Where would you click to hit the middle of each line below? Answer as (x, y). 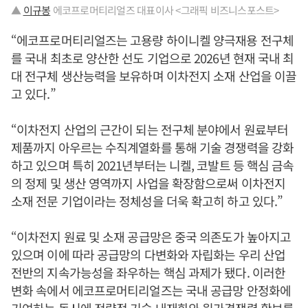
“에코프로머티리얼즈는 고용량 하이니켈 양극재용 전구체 (152, 40)
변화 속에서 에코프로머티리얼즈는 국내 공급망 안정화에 (151, 290)
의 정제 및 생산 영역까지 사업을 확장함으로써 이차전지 (148, 183)
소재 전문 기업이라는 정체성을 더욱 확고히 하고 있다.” (147, 200)
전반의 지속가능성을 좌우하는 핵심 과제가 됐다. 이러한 (148, 272)
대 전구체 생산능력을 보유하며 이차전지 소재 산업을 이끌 (154, 75)
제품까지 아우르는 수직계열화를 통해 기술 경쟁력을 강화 (153, 147)
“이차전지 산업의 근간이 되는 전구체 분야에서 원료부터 (150, 129)
